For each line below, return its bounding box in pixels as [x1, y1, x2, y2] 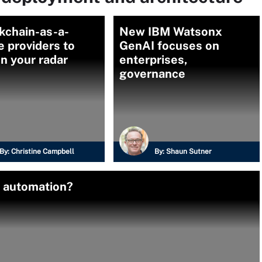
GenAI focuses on [119, 39, 219, 53]
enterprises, [119, 53, 188, 67]
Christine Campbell [11, 147, 74, 156]
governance [119, 67, 185, 81]
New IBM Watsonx [119, 25, 222, 39]
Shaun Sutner [166, 147, 212, 156]
